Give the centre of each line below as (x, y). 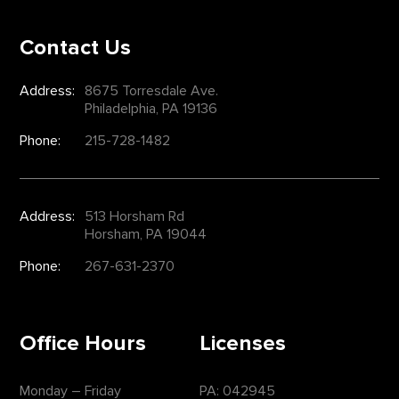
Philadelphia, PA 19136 (151, 108)
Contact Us (76, 47)
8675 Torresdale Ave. (152, 90)
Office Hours (83, 344)
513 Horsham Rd (135, 216)
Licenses (243, 344)
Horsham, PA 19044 (146, 234)
